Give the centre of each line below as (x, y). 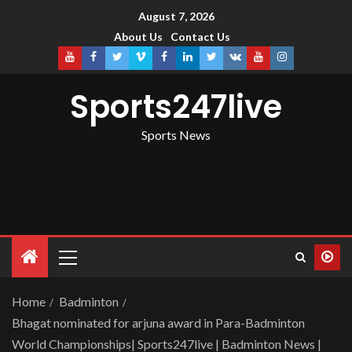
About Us (138, 37)
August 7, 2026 (176, 16)
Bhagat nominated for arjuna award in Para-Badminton (158, 323)
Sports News (176, 135)
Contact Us (200, 37)
